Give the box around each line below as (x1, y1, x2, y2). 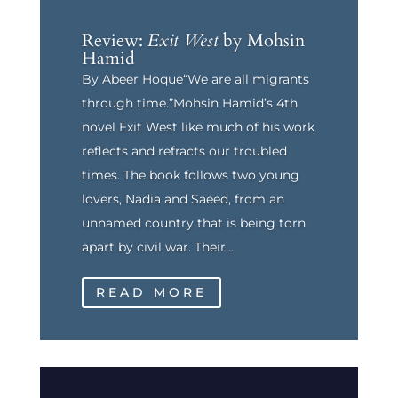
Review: (81, 28, 147, 52)
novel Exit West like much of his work (81, 118, 314, 135)
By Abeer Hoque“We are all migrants (81, 70, 309, 87)
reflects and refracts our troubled (81, 142, 287, 159)
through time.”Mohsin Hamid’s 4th (81, 94, 298, 111)
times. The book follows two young (81, 166, 299, 183)
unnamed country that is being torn (81, 214, 306, 231)
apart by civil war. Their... (81, 238, 234, 255)
